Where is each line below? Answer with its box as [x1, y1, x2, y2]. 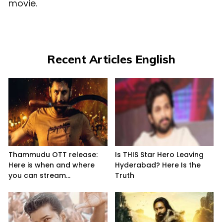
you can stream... [8, 170, 70, 180]
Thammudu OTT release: [8, 149, 98, 160]
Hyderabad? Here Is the [114, 160, 201, 170]
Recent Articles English [47, 52, 175, 67]
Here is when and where [8, 160, 95, 170]
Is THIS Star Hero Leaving [114, 149, 204, 160]
